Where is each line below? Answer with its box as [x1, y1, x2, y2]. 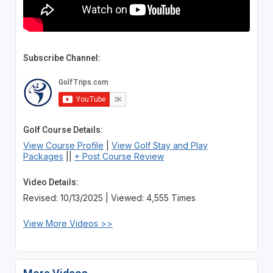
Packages [23, 151, 63, 161]
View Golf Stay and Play [111, 140, 208, 151]
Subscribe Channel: [23, 52, 101, 63]
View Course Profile [23, 140, 104, 151]
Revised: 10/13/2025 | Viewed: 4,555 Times [23, 192, 196, 203]
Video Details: [23, 177, 79, 187]
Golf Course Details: [23, 124, 103, 135]
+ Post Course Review [74, 151, 164, 161]
